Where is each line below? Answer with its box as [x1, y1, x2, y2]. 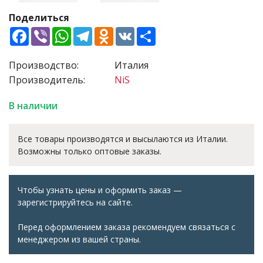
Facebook [29, 25, 71, 38]
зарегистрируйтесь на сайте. [18, 197, 133, 208]
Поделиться [9, 11, 69, 24]
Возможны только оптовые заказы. [18, 146, 161, 157]
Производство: [9, 59, 79, 72]
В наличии [9, 99, 58, 112]
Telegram [92, 25, 135, 38]
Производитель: [9, 73, 85, 86]
